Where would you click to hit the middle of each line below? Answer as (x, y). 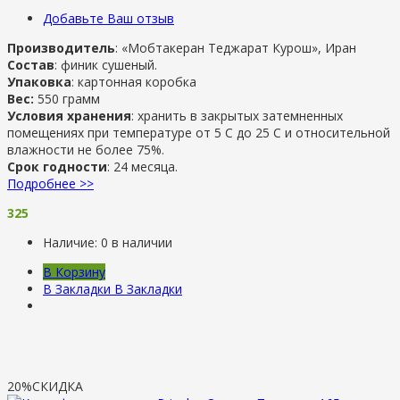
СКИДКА (58, 386)
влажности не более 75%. (86, 149)
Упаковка (39, 81)
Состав (31, 64)
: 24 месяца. (142, 166)
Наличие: (72, 242)
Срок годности (57, 166)
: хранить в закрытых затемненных (237, 115)
